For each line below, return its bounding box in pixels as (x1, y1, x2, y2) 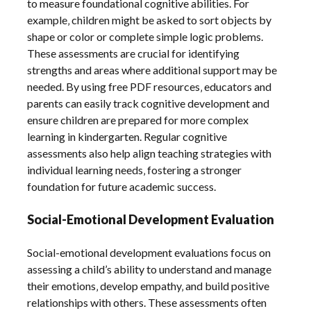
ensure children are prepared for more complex (27, 113, 249, 127)
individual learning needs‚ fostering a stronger (27, 163, 242, 177)
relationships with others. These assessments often (27, 296, 267, 310)
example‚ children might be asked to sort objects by (27, 13, 272, 27)
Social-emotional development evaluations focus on (27, 246, 271, 260)
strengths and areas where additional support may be (27, 63, 278, 77)
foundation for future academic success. (27, 180, 217, 194)
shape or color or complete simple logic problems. (27, 30, 264, 44)
